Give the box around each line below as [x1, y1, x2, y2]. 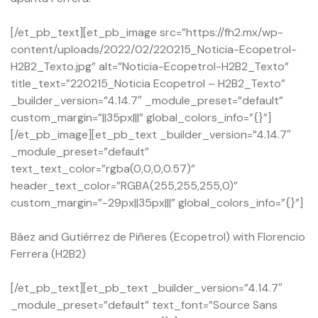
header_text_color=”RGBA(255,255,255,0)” [11, 177, 238, 193]
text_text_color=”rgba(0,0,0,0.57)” [11, 160, 195, 176]
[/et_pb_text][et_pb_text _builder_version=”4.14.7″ [11, 280, 283, 295]
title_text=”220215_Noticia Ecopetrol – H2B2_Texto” [11, 75, 285, 91]
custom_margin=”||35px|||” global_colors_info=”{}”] [11, 109, 271, 125]
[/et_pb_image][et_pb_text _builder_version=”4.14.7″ [11, 126, 291, 142]
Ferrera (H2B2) [11, 246, 86, 261]
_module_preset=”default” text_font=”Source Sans [11, 297, 278, 312]
